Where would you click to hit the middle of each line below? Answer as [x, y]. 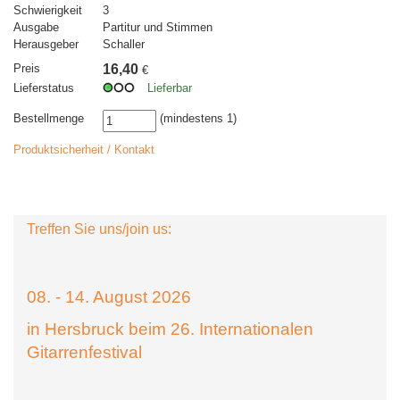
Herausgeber [46, 44]
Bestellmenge [49, 118]
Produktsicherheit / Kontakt [84, 149]
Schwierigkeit [48, 10]
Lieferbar [170, 87]
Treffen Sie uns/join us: [99, 229]
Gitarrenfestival [84, 352]
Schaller [124, 44]
